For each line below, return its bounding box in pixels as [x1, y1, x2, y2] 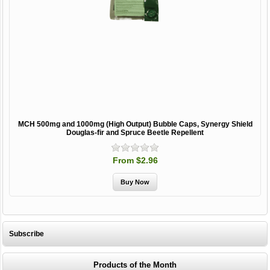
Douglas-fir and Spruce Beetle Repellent [66, 128, 204, 137]
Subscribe [9, 229, 45, 238]
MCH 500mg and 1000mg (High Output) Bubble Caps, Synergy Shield [17, 119, 253, 128]
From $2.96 [112, 155, 158, 165]
